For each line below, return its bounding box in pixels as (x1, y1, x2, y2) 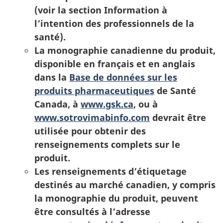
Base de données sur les (69, 71, 177, 83)
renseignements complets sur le (34, 138, 180, 150)
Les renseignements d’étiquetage (34, 165, 187, 177)
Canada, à (34, 98, 81, 110)
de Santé (154, 85, 196, 97)
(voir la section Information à (34, 4, 167, 16)
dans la (34, 71, 69, 83)
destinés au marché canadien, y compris (34, 179, 216, 191)
